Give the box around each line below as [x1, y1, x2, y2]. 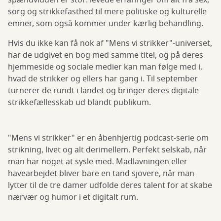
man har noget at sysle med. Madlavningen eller [8, 156, 187, 168]
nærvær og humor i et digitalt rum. [8, 191, 142, 204]
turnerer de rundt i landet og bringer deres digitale [8, 85, 199, 97]
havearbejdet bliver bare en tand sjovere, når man [8, 168, 194, 180]
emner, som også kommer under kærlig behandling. [8, 18, 203, 30]
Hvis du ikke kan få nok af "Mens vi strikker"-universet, [8, 37, 212, 50]
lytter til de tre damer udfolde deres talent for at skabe [8, 180, 212, 192]
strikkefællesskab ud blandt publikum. [8, 97, 151, 109]
